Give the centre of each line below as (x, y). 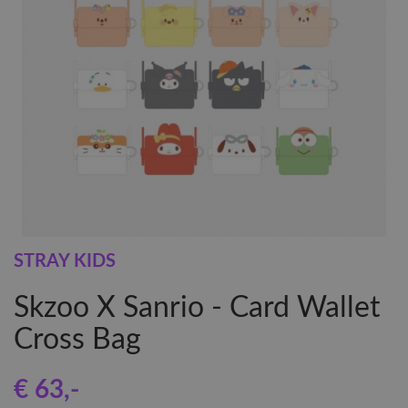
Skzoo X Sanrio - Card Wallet (197, 308)
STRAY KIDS (65, 261)
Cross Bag (77, 340)
